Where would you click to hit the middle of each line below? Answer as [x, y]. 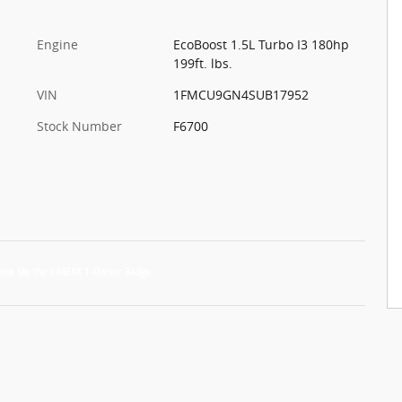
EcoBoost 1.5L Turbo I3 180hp [261, 44]
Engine [57, 44]
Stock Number [79, 126]
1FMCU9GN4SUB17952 [240, 94]
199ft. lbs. [202, 63]
